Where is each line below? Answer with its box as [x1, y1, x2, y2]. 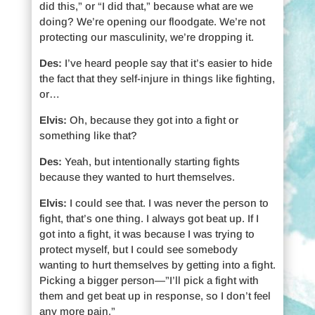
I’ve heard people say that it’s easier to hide [61, 56, 272, 69]
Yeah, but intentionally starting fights [61, 155, 240, 167]
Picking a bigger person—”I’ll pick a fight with [39, 274, 259, 286]
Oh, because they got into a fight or [66, 113, 238, 126]
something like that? [39, 129, 137, 141]
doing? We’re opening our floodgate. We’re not [39, 15, 265, 27]
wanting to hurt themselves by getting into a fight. [39, 258, 276, 271]
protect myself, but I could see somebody [39, 243, 238, 255]
